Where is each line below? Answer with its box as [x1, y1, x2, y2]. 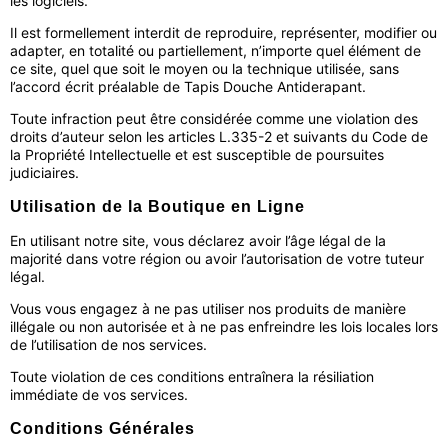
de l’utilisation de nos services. [10, 336, 207, 353]
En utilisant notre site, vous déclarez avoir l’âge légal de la [10, 232, 386, 249]
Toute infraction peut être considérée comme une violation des [10, 110, 418, 127]
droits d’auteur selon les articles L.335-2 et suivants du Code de [10, 128, 428, 145]
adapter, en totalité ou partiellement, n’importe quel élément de [10, 42, 421, 59]
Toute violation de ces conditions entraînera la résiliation [10, 368, 374, 385]
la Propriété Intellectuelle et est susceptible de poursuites [10, 146, 384, 163]
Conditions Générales [10, 420, 195, 437]
